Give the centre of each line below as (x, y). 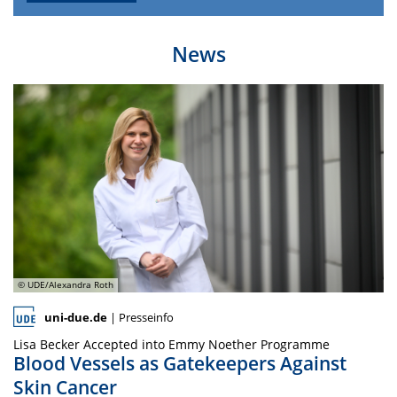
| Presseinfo (140, 317)
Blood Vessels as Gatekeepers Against (180, 363)
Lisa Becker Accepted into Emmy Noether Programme (171, 344)
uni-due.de (76, 317)
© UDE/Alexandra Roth (65, 284)
